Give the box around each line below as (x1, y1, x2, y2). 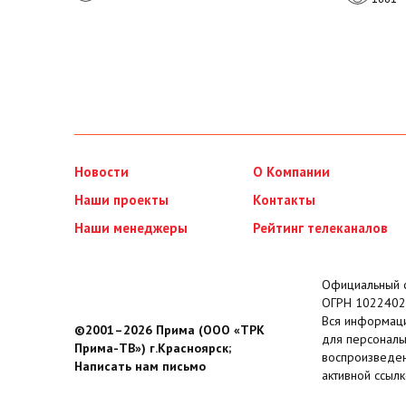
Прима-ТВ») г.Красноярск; (74, 340, 231, 357)
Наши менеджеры (74, 219, 188, 237)
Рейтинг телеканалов (252, 219, 388, 237)
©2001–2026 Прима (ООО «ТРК (74, 322, 265, 339)
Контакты (252, 191, 315, 209)
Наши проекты (74, 191, 169, 209)
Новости (74, 163, 129, 181)
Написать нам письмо (74, 358, 206, 375)
